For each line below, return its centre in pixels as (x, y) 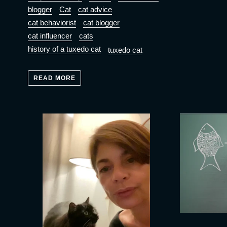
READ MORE (54, 78)
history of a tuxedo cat (64, 49)
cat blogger (101, 22)
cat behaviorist (52, 22)
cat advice (95, 9)
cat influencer (50, 35)
